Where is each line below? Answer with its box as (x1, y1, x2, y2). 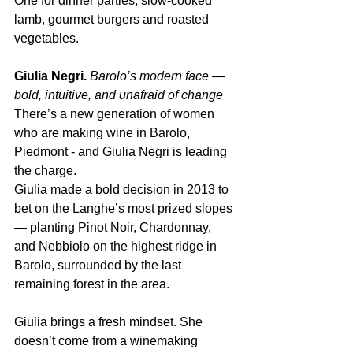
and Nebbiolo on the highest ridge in (14, 240, 220, 253)
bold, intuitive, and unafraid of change (14, 88, 223, 102)
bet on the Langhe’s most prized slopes (14, 202, 236, 215)
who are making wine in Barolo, (14, 126, 193, 139)
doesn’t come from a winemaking (14, 334, 201, 347)
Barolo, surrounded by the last (14, 258, 184, 272)
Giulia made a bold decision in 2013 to (14, 183, 232, 196)
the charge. (14, 164, 76, 177)
